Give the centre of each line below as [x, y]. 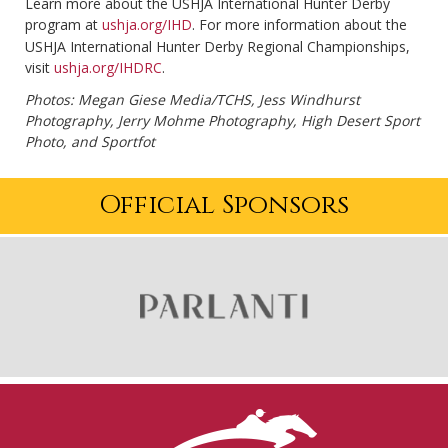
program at [63, 25]
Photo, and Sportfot [90, 142]
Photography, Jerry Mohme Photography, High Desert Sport [222, 121]
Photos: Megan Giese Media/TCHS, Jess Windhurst [192, 100]
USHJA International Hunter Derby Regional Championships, [217, 47]
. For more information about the [299, 25]
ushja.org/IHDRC [108, 68]
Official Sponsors [224, 206]
